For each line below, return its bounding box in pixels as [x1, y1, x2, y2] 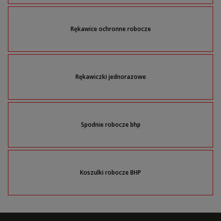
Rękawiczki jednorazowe [75, 73, 146, 81]
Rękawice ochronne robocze [70, 25, 151, 34]
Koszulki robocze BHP [80, 168, 141, 177]
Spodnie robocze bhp [80, 120, 141, 129]
